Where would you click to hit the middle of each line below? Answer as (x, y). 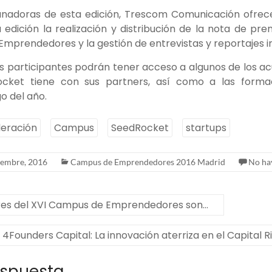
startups (206, 128)
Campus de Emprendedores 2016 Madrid (148, 162)
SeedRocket (140, 128)
